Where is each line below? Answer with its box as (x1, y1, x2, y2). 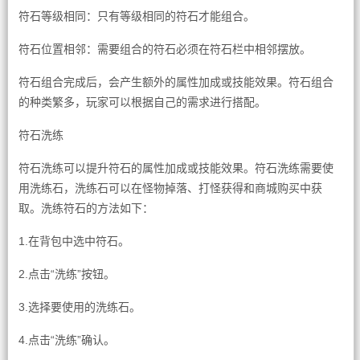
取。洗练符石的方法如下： (18, 202, 153, 215)
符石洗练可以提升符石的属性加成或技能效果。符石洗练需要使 (18, 162, 333, 174)
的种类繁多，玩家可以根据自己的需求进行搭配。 (18, 96, 266, 108)
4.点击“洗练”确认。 (18, 333, 115, 346)
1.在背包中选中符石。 (18, 235, 129, 247)
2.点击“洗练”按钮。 (18, 268, 115, 280)
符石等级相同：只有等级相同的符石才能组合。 (18, 10, 255, 22)
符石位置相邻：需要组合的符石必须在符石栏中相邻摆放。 (18, 43, 311, 55)
